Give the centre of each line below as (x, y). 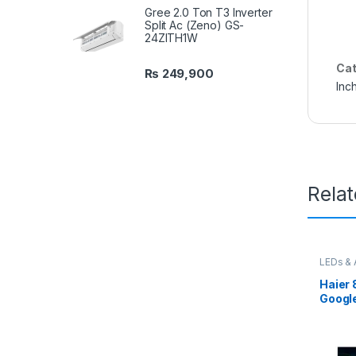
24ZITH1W (171, 38)
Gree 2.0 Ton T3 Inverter (209, 13)
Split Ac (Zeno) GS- (195, 25)
